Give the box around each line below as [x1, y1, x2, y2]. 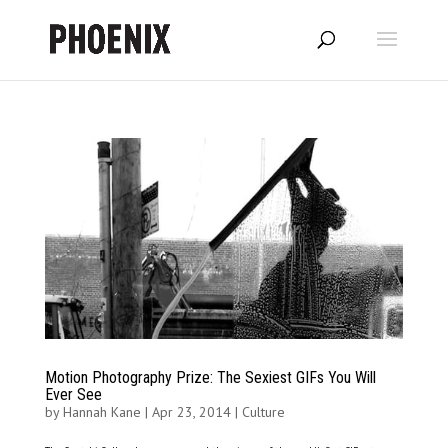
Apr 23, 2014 [151, 403, 231, 422]
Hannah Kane [62, 403, 141, 422]
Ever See [44, 385, 102, 405]
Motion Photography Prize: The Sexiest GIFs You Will [44, 368, 376, 388]
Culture [241, 403, 285, 422]
